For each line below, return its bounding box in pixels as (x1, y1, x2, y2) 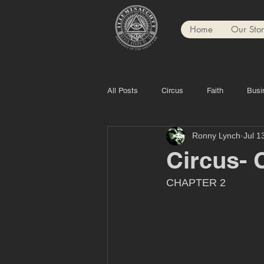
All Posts (107, 85, 138, 95)
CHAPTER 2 (166, 176, 226, 189)
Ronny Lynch (192, 131, 240, 141)
